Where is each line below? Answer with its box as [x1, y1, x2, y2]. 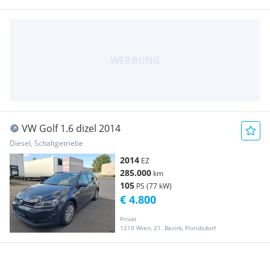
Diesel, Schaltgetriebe [10, 137, 83, 148]
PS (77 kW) [136, 180, 172, 191]
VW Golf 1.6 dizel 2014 [22, 121, 121, 135]
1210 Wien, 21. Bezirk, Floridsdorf [120, 223, 216, 232]
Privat [120, 214, 137, 223]
